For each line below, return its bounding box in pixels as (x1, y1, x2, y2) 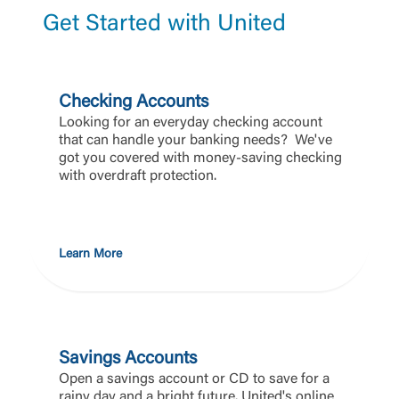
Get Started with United (43, 12, 286, 37)
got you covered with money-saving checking (59, 151, 342, 167)
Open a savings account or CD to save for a (59, 372, 330, 387)
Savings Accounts (59, 350, 197, 369)
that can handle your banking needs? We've (59, 134, 332, 149)
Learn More (59, 248, 122, 262)
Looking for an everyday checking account (59, 116, 322, 131)
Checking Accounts (59, 94, 208, 112)
